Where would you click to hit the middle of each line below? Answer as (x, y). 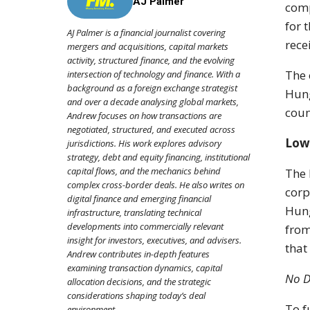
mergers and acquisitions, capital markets (148, 46)
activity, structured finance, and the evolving (151, 60)
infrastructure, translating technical (134, 212)
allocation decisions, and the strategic (139, 281)
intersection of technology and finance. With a (154, 74)
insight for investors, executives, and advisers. (154, 240)
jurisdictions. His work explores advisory (144, 143)
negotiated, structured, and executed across (151, 129)
